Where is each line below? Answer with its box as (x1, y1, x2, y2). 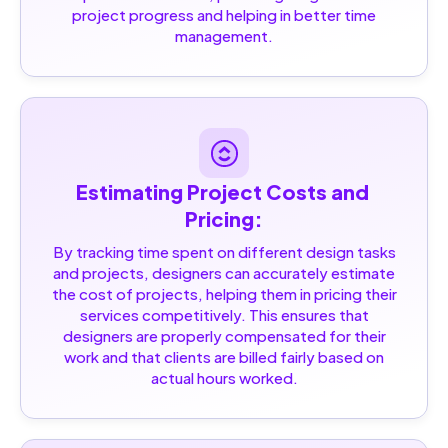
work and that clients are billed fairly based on (64, 347, 384, 367)
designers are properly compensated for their (62, 326, 386, 346)
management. (175, 26, 273, 46)
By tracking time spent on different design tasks (52, 242, 396, 262)
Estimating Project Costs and (75, 179, 369, 205)
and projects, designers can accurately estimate (53, 263, 395, 283)
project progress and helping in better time (72, 5, 376, 25)
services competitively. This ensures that (79, 305, 369, 325)
